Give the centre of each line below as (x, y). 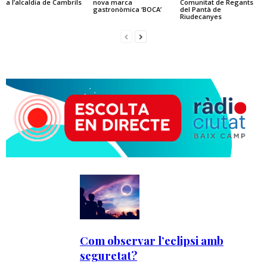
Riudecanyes (201, 16)
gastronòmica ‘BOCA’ (127, 9)
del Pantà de (200, 9)
